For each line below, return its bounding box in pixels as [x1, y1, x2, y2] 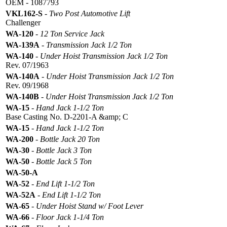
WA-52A [6, 190, 35, 199]
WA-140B [6, 92, 39, 101]
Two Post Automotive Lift [49, 9, 130, 18]
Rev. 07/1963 [6, 60, 49, 69]
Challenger [6, 18, 41, 27]
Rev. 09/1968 [6, 81, 49, 90]
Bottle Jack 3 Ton [36, 145, 92, 155]
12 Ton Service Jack [40, 29, 104, 38]
